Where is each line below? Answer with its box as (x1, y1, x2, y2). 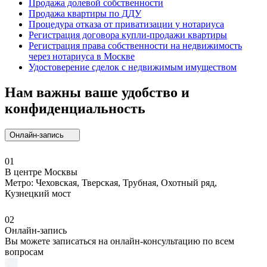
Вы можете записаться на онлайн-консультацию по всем (5, 235, 234, 246)
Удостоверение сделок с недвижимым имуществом (29, 61, 237, 72)
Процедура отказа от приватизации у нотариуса (29, 18, 224, 29)
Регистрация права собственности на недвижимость (29, 40, 242, 51)
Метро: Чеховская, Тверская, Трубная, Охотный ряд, (5, 177, 217, 188)
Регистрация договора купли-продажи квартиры (29, 29, 227, 40)
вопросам (5, 246, 44, 257)
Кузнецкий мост (5, 188, 71, 198)
